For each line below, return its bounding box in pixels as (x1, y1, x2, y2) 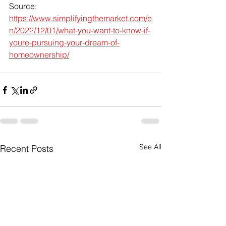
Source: (9, 1, 39, 11)
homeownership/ (9, 49, 69, 60)
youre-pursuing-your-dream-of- (9, 37, 120, 47)
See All (139, 142, 161, 151)
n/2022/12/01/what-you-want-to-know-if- (9, 25, 150, 35)
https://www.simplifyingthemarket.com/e (9, 13, 152, 23)
